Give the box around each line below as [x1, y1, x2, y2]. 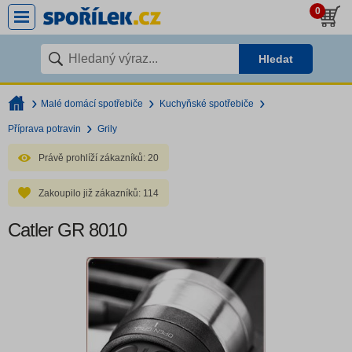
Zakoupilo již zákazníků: [38, 188, 141, 199]
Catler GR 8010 [8, 219, 126, 240]
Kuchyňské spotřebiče [159, 98, 254, 109]
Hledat [258, 53, 293, 65]
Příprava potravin [8, 123, 81, 134]
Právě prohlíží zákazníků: [38, 152, 145, 163]
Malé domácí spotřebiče [41, 98, 143, 109]
